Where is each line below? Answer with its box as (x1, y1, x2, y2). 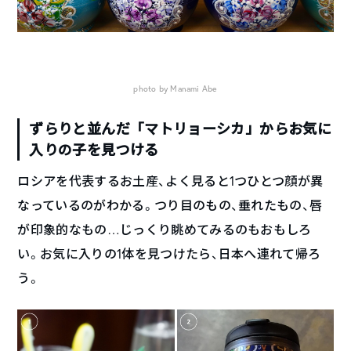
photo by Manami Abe (133, 82, 218, 94)
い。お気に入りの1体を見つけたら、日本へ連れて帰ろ (17, 244, 321, 262)
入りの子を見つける (29, 139, 159, 159)
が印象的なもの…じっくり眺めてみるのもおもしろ (17, 220, 312, 237)
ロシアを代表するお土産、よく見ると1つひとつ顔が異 (17, 172, 324, 189)
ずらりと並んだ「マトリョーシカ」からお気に (29, 118, 331, 138)
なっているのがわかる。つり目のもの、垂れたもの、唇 (17, 196, 323, 213)
